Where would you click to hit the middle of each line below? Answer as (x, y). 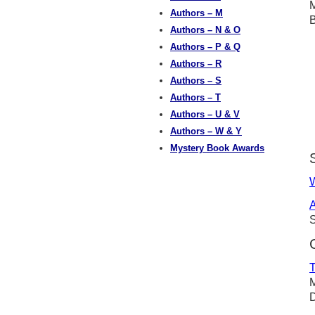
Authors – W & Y (206, 131)
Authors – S (196, 81)
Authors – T (195, 97)
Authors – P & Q (205, 47)
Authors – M (197, 13)
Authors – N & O (205, 30)
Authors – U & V (205, 114)
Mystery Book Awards (217, 148)
